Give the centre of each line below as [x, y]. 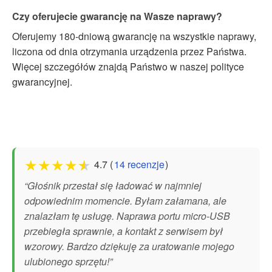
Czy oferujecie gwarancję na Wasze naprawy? [117, 16]
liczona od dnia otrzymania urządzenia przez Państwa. [129, 51]
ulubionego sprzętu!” [68, 261]
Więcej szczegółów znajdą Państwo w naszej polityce [128, 66]
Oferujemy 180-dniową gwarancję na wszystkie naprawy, [134, 36]
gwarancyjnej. [42, 81]
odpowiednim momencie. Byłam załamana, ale [125, 200]
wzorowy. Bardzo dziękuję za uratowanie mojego [129, 246]
